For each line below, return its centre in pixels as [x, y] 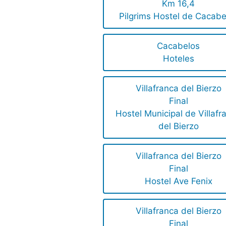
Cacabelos [179, 46]
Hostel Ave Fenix [178, 181]
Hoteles [178, 59]
